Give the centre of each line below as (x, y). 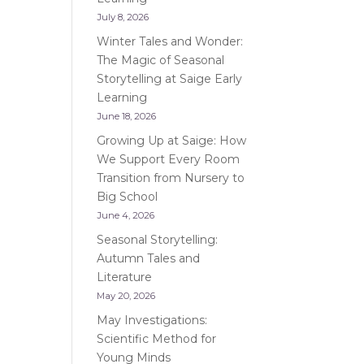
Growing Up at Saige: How (172, 141)
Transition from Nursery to (171, 178)
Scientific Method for (157, 339)
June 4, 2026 (126, 215)
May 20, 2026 (126, 296)
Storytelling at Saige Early (170, 79)
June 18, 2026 (127, 116)
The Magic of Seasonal (161, 60)
